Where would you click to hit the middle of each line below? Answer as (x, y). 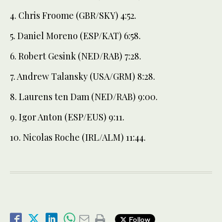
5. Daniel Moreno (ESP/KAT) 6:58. (75, 36)
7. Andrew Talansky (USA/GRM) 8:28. (83, 77)
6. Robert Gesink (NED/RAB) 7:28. (76, 56)
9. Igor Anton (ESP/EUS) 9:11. (67, 117)
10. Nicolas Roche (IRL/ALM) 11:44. (78, 138)
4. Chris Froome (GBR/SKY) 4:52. (73, 16)
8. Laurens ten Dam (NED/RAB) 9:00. (84, 97)
